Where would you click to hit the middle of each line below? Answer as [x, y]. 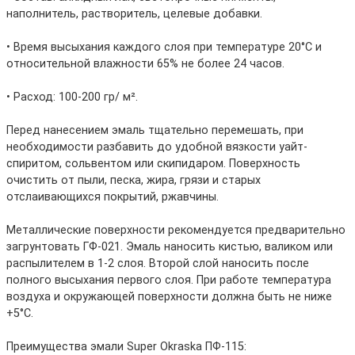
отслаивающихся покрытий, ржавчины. [113, 197]
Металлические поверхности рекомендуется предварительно [176, 231]
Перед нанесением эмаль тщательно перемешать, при [155, 131]
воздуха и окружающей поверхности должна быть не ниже [169, 297]
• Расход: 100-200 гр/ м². [72, 97]
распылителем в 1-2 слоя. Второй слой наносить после [158, 264]
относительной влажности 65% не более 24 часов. [145, 64]
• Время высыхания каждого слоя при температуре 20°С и [164, 48]
